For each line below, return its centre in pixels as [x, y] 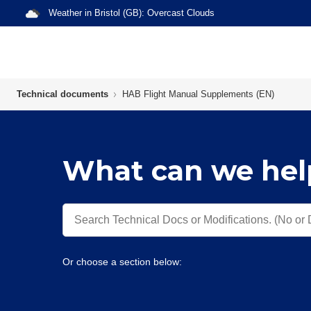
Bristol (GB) [118, 13]
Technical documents [62, 94]
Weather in [72, 13]
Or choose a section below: [122, 262]
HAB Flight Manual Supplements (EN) [198, 94]
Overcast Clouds [181, 13]
